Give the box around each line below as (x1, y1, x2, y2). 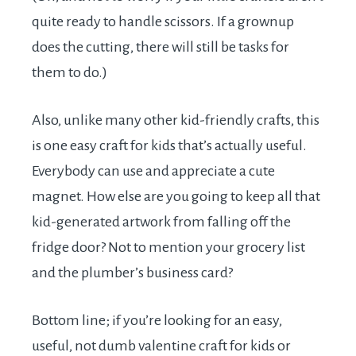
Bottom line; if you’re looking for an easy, (32, 312, 282, 329)
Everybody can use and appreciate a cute (32, 163, 275, 180)
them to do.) (32, 64, 107, 81)
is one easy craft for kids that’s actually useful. (32, 137, 307, 154)
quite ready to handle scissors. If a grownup (32, 14, 294, 30)
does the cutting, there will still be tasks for (32, 39, 289, 56)
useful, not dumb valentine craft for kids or (32, 338, 291, 354)
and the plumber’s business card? (32, 265, 233, 281)
